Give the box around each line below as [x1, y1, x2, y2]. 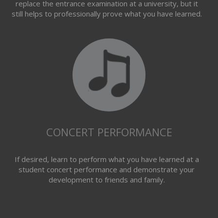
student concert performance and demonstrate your [18, 164, 195, 174]
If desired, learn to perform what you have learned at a [14, 154, 199, 164]
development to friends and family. [48, 175, 165, 184]
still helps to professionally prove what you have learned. [11, 9, 202, 18]
